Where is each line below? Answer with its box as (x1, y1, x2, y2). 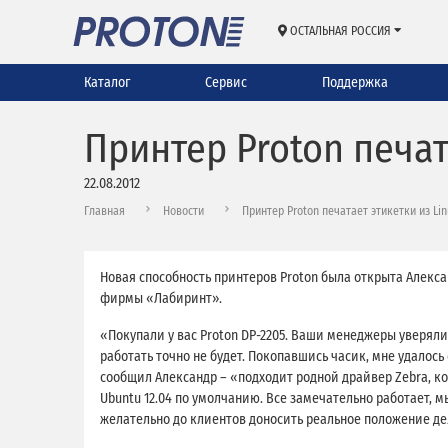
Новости (163, 203, 204, 218)
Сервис (204, 74, 247, 91)
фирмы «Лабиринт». (100, 289, 222, 307)
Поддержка (321, 74, 388, 91)
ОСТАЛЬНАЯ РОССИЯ (290, 24, 391, 38)
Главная (84, 203, 125, 218)
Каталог (84, 74, 130, 91)
